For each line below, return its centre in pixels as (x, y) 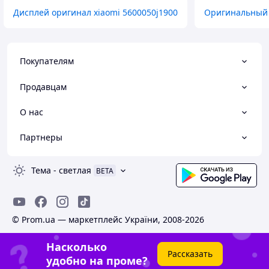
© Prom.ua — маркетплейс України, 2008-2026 (108, 219)
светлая (75, 170)
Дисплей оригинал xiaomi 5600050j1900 (95, 12)
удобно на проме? (97, 261)
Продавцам (43, 86)
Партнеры (41, 137)
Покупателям (47, 61)
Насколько (77, 247)
